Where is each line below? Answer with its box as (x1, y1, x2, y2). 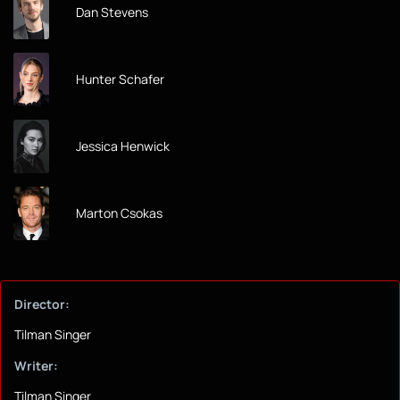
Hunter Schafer (76, 71, 164, 88)
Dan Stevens (76, 4, 148, 21)
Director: (14, 296, 70, 313)
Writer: (14, 357, 58, 375)
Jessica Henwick (76, 137, 170, 155)
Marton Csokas (76, 204, 162, 222)
